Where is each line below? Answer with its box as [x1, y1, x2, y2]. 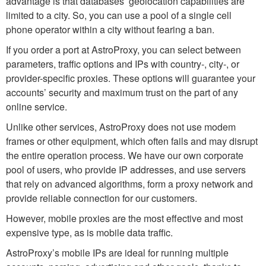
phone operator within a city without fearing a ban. [6, 23, 214, 37]
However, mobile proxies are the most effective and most [6, 211, 243, 226]
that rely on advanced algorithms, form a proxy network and [6, 177, 253, 191]
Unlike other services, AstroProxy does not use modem [6, 120, 236, 134]
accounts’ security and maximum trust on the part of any [6, 85, 238, 100]
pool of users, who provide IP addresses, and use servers [6, 163, 246, 177]
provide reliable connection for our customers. [6, 191, 197, 205]
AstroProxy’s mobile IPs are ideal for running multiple [6, 246, 229, 260]
